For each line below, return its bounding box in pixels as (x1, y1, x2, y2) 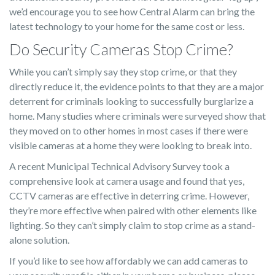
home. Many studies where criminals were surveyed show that (9, 110, 266, 122)
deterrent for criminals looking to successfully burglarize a (9, 95, 254, 107)
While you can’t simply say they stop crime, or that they (9, 66, 237, 77)
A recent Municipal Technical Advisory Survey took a (9, 160, 230, 172)
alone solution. (9, 234, 69, 246)
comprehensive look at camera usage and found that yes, (9, 175, 244, 187)
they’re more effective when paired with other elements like (9, 204, 257, 216)
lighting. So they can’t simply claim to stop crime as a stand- (9, 219, 255, 231)
